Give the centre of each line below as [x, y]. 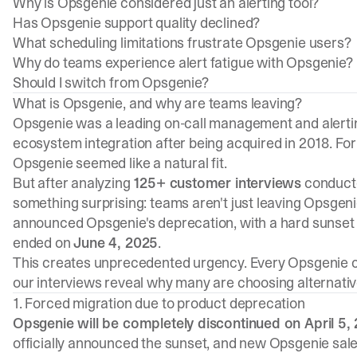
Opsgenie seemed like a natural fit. [120, 163]
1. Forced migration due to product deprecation [159, 303]
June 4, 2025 [116, 243]
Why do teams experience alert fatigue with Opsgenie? [183, 63]
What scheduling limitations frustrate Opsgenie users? [182, 43]
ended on [43, 243]
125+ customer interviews [218, 183]
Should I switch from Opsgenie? [111, 82]
